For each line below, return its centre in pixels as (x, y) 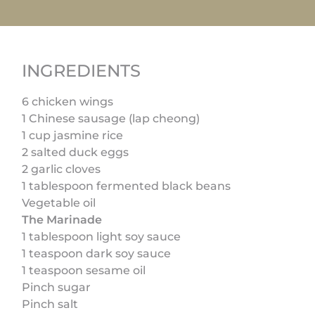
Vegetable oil (59, 202)
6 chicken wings (68, 101)
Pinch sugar (57, 287)
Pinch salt (50, 304)
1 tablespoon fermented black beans (127, 186)
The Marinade (62, 219)
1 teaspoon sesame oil (84, 270)
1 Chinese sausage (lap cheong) (111, 118)
